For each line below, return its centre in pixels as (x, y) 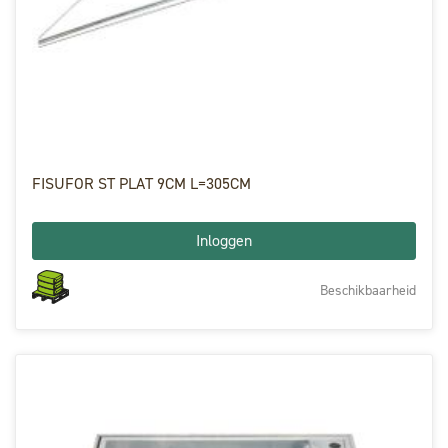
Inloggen (224, 240)
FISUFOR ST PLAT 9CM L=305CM (141, 183)
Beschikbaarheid (368, 290)
